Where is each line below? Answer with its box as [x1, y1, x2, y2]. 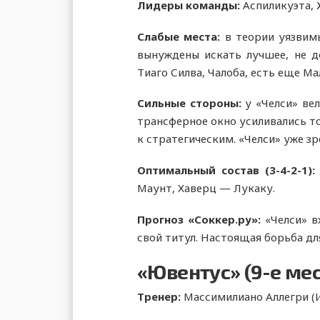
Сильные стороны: [137, 96, 241, 111]
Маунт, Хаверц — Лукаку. [137, 181, 275, 196]
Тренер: [137, 289, 184, 304]
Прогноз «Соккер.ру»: [137, 211, 261, 226]
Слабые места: [137, 29, 225, 44]
